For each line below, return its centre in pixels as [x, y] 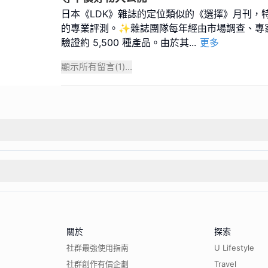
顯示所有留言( [89, 67]
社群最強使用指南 [98, 247]
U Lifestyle [234, 247]
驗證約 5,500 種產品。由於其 [125, 42]
